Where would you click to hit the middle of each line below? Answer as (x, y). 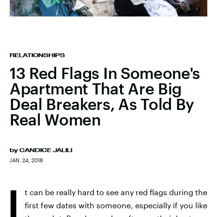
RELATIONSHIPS (37, 55)
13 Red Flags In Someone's (105, 73)
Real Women (55, 119)
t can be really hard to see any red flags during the (116, 192)
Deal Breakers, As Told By (102, 104)
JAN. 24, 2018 (26, 160)
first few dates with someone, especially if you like (116, 205)
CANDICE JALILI (46, 150)
